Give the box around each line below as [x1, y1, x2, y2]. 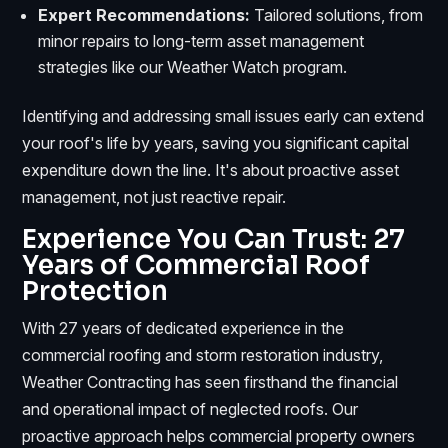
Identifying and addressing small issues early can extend [22, 105, 425, 126]
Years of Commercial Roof [22, 248, 371, 282]
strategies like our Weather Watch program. [38, 56, 348, 77]
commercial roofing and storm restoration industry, [22, 344, 384, 365]
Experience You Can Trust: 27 [22, 222, 406, 256]
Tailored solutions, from [250, 4, 424, 25]
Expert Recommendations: [38, 4, 251, 25]
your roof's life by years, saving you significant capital [22, 132, 410, 153]
